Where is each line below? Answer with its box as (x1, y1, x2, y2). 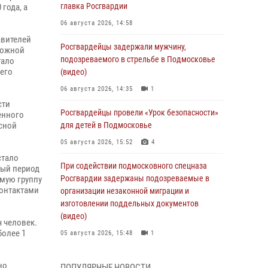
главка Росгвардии (60, 1, 127, 11)
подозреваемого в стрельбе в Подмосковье (60, 54, 215, 64)
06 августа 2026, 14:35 (60, 85, 133, 93)
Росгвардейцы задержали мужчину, (60, 42, 186, 51)
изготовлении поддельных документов (60, 199, 199, 208)
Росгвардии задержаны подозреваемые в (60, 173, 209, 183)
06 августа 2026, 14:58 (60, 19, 133, 27)
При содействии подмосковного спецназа (60, 161, 207, 170)
